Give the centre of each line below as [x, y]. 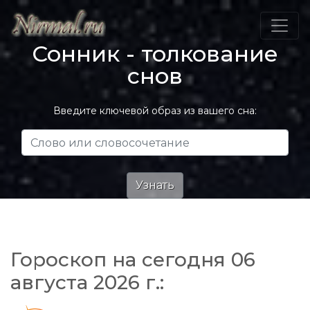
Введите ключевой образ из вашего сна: [155, 111]
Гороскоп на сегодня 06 [133, 259]
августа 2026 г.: [87, 282]
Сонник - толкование [155, 54]
